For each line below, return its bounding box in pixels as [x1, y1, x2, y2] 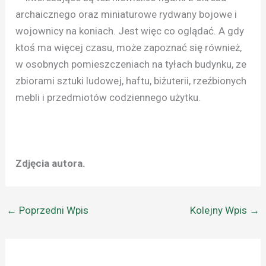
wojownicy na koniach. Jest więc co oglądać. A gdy [15, 25, 245, 37]
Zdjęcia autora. [15, 157, 86, 169]
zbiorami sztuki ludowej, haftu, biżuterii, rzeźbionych [15, 75, 247, 87]
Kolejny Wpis [189, 204, 249, 216]
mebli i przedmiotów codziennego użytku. [15, 91, 201, 104]
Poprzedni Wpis [17, 204, 89, 216]
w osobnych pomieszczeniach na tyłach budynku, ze [15, 58, 247, 71]
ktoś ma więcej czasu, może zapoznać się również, [15, 42, 242, 54]
